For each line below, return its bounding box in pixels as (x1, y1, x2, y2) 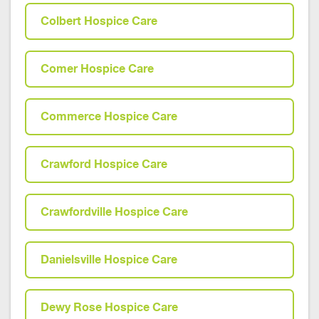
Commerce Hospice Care (41, 110, 177, 123)
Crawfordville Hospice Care (41, 205, 188, 219)
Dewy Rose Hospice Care (41, 300, 178, 314)
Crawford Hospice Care (41, 157, 167, 171)
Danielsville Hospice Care (41, 253, 177, 266)
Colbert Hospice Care (41, 14, 157, 28)
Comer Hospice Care (41, 62, 154, 75)
